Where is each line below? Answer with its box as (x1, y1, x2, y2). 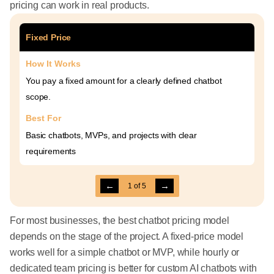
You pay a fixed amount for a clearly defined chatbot (26, 76, 222, 86)
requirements (26, 146, 76, 157)
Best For (26, 113, 61, 124)
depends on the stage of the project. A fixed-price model (10, 231, 244, 242)
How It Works (26, 59, 81, 69)
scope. (26, 92, 51, 102)
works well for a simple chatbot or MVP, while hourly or (10, 247, 240, 258)
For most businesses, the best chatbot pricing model (10, 215, 229, 226)
